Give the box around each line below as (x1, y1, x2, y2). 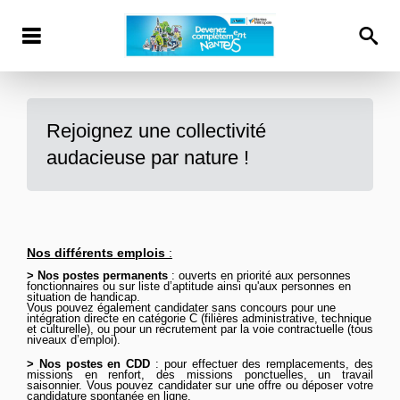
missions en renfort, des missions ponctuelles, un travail (27, 368, 373, 381)
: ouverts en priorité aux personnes (171, 269, 351, 282)
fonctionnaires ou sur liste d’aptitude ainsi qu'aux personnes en (27, 279, 351, 293)
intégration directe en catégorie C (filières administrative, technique (27, 312, 371, 325)
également (97, 301, 154, 314)
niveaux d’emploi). (27, 333, 121, 346)
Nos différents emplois (27, 246, 169, 260)
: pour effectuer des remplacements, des (155, 357, 374, 371)
